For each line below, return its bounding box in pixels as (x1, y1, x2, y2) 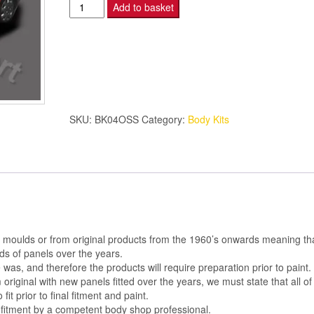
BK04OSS (94, 112, 139, 126)
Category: (141, 112, 188, 126)
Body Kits (187, 112, 229, 126)
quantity (68, 120, 109, 134)
